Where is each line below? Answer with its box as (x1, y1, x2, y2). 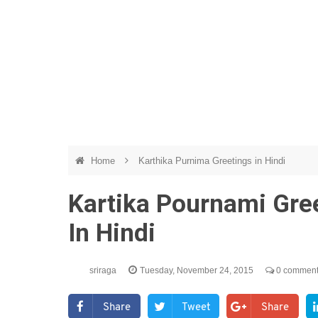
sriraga (89, 265, 119, 275)
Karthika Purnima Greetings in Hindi (138, 155, 285, 166)
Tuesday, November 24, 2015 (140, 265, 256, 275)
